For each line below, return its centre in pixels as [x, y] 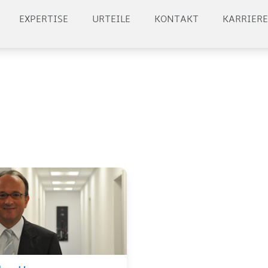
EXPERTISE [44, 19]
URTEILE [112, 19]
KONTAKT [177, 19]
